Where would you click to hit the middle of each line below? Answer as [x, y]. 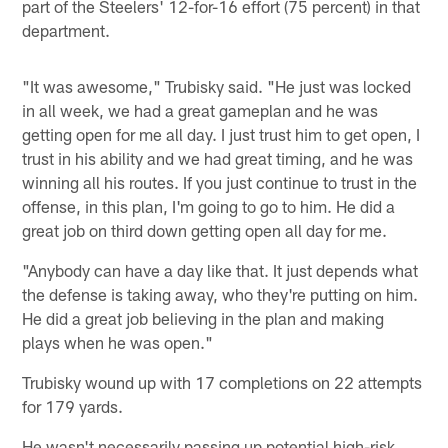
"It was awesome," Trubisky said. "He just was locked [217, 86]
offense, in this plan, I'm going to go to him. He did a [209, 206]
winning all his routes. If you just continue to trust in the [220, 182]
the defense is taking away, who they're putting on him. [220, 294]
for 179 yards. [73, 406]
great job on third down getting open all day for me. [205, 230]
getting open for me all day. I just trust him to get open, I [221, 134]
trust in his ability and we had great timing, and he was [218, 158]
